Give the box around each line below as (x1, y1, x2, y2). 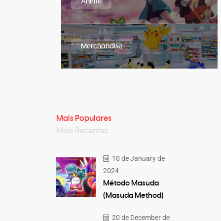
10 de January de (110, 154, 165, 162)
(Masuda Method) (103, 192, 164, 199)
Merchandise (80, 43, 122, 50)
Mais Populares (56, 114, 111, 122)
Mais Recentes (56, 127, 108, 135)
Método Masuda (103, 180, 159, 187)
